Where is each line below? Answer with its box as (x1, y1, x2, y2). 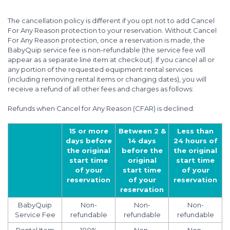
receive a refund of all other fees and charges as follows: (8, 85, 194, 93)
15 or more (69, 127, 108, 135)
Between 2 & (118, 127, 166, 135)
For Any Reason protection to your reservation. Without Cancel (8, 26, 217, 34)
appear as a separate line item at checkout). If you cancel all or (8, 55, 215, 64)
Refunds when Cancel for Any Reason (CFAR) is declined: (8, 104, 195, 112)
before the (121, 146, 163, 155)
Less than (177, 127, 214, 135)
